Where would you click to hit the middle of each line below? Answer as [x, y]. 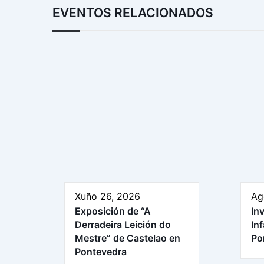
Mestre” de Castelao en [128, 238]
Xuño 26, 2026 [108, 196]
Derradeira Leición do [123, 224]
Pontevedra [101, 251]
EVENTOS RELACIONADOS [133, 12]
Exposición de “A [113, 211]
